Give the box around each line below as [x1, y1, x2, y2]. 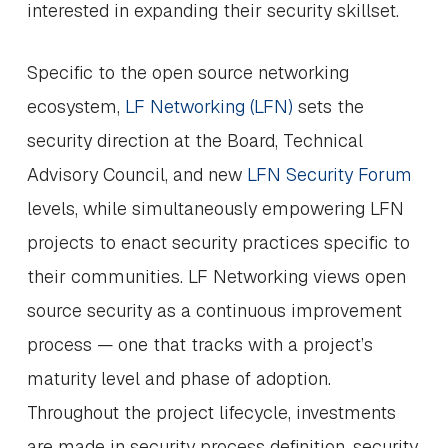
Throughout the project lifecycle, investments [26, 401, 396, 424]
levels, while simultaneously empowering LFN [26, 197, 404, 220]
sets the [292, 95, 364, 118]
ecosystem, [26, 95, 125, 118]
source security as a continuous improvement [26, 299, 402, 322]
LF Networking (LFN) [124, 95, 293, 118]
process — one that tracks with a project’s [26, 333, 373, 356]
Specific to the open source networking [26, 61, 349, 84]
